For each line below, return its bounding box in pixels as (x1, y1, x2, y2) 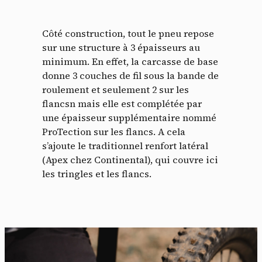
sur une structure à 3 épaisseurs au (42, 41, 200, 54)
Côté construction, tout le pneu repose (42, 27, 214, 40)
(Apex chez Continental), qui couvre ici (42, 153, 218, 167)
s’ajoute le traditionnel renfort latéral (42, 139, 208, 153)
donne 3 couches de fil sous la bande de (42, 69, 219, 82)
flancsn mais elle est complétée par (42, 97, 202, 111)
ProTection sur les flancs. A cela (42, 125, 185, 139)
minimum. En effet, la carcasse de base (42, 55, 218, 68)
